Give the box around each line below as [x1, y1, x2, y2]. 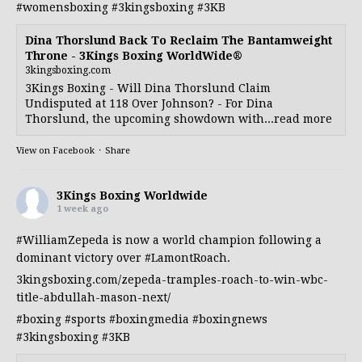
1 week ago [57, 203, 108, 214]
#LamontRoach [145, 250, 227, 264]
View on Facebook [16, 145, 95, 156]
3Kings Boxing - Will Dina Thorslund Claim [25, 81, 271, 95]
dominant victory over [16, 250, 145, 264]
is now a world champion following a [109, 233, 322, 246]
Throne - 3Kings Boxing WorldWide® [25, 48, 242, 62]
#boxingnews [192, 312, 267, 326]
